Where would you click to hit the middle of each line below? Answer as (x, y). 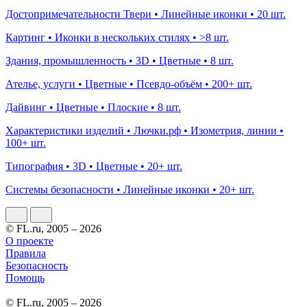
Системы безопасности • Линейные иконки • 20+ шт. (130, 189)
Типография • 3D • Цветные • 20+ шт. (94, 166)
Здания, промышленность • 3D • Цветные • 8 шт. (120, 60)
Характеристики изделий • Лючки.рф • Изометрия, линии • (145, 130)
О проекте (29, 241)
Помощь (25, 278)
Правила (26, 253)
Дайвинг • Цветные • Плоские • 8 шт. (93, 107)
